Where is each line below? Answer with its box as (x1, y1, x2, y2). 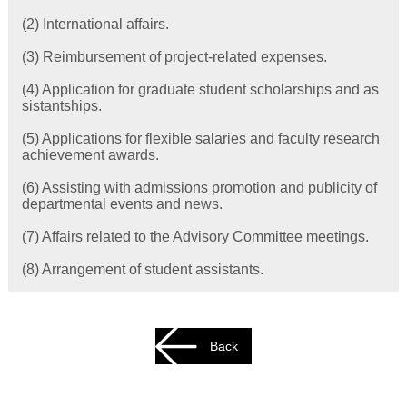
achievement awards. (21, 146, 159, 163)
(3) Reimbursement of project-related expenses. (21, 48, 327, 65)
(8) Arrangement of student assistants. (21, 261, 263, 277)
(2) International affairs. (21, 15, 169, 32)
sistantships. (21, 97, 102, 114)
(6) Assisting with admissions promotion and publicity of (21, 179, 377, 195)
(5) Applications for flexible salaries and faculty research (21, 130, 380, 146)
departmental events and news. (21, 195, 223, 212)
